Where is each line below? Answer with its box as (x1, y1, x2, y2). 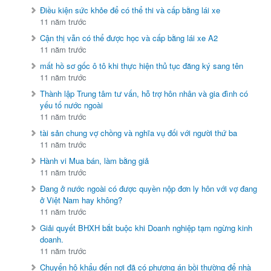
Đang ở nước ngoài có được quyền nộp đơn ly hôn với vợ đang (40, 183, 258, 195)
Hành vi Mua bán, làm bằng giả (40, 155, 149, 167)
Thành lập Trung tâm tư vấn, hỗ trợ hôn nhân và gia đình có (40, 88, 249, 100)
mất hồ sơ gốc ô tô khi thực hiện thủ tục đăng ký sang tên (40, 60, 244, 72)
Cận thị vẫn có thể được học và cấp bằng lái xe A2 (40, 32, 218, 44)
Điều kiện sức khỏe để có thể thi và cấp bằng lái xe (40, 4, 221, 16)
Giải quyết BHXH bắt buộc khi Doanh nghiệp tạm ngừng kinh (40, 222, 253, 234)
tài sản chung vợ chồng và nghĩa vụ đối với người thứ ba (40, 127, 238, 139)
